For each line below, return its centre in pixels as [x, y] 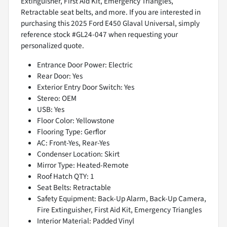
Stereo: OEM [57, 98]
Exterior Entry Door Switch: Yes [86, 87]
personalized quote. [52, 45]
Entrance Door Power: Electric [85, 65]
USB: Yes [51, 109]
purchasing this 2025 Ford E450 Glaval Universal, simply [110, 23]
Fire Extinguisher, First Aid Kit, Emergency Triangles [119, 210]
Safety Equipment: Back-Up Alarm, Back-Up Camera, [122, 198]
